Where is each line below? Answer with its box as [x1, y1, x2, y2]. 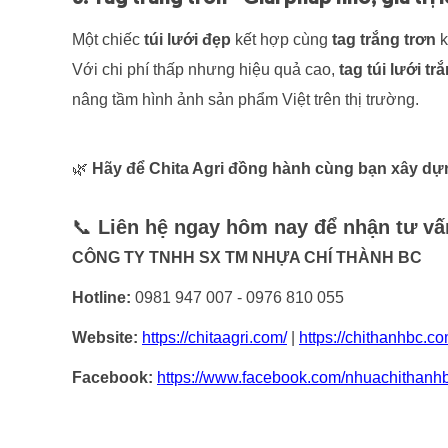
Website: [72, 329, 138, 347]
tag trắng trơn [332, 31, 440, 49]
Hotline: [72, 289, 131, 307]
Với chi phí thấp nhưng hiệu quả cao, [72, 61, 339, 79]
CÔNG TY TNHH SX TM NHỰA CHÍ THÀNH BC [72, 249, 422, 267]
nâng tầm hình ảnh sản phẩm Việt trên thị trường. [72, 91, 419, 109]
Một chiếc [72, 31, 144, 49]
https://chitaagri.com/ [142, 329, 287, 347]
